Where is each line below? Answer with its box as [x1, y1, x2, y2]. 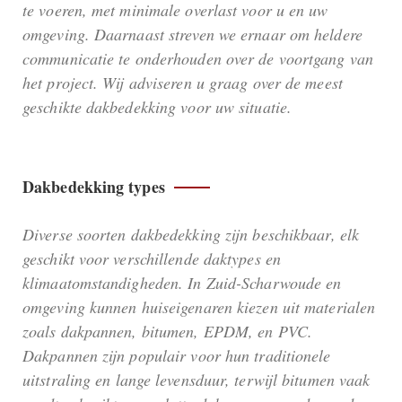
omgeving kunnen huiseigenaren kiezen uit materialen [22, 296, 376, 319]
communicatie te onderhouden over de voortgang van [22, 48, 373, 70]
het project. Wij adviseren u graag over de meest [22, 72, 343, 94]
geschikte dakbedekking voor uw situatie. [22, 96, 293, 118]
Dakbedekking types [22, 175, 165, 199]
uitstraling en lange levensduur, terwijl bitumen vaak [22, 369, 371, 391]
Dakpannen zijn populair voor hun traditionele [22, 345, 331, 367]
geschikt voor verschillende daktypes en [22, 248, 281, 270]
